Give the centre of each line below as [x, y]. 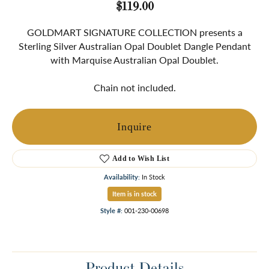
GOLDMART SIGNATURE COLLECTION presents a [134, 32]
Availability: [122, 177]
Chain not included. [134, 88]
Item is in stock [134, 194]
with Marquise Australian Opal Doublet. [134, 60]
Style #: [111, 211]
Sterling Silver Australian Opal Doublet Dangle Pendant [134, 46]
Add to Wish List [141, 159]
